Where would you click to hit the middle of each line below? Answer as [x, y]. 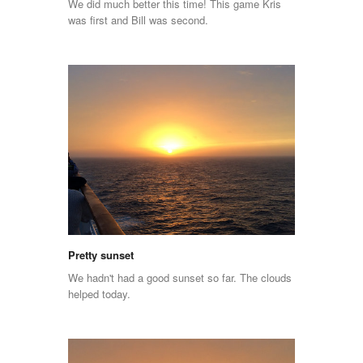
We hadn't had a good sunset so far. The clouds [180, 277]
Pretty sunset [101, 254]
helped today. [99, 293]
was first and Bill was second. [138, 20]
